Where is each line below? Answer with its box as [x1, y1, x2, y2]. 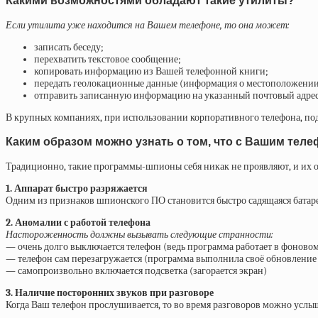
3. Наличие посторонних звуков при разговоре [6, 286, 214, 299]
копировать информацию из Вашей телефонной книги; [34, 65, 268, 77]
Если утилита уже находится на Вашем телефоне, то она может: [6, 18, 290, 31]
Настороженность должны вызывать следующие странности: [6, 228, 273, 241]
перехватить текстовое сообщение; [34, 53, 181, 65]
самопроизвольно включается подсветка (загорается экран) [16, 264, 267, 277]
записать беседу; [34, 40, 104, 53]
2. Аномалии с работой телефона [6, 216, 150, 229]
